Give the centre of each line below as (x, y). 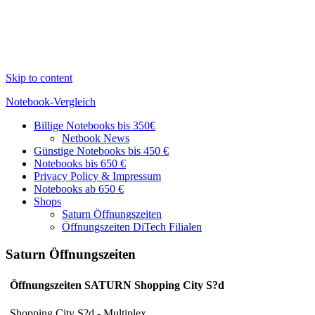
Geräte (20, 149)
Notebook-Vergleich (51, 102)
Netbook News (96, 138)
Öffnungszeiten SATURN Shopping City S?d (117, 285)
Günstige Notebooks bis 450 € (101, 151)
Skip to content (39, 78)
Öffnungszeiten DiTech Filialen (132, 227)
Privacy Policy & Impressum (97, 176)
